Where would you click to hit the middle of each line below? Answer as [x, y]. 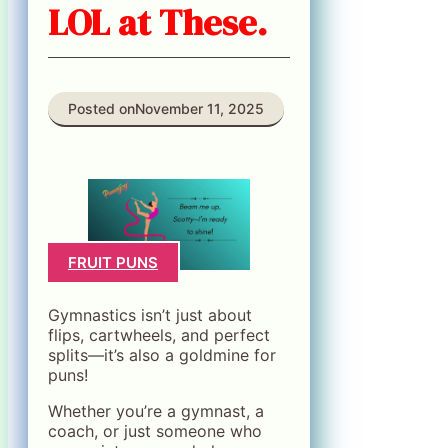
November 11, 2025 [199, 108]
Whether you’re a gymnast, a [156, 410]
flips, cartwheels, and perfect [159, 334]
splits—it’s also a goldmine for [162, 354]
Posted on [101, 108]
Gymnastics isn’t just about [150, 314]
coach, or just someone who [155, 430]
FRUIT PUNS [113, 263]
